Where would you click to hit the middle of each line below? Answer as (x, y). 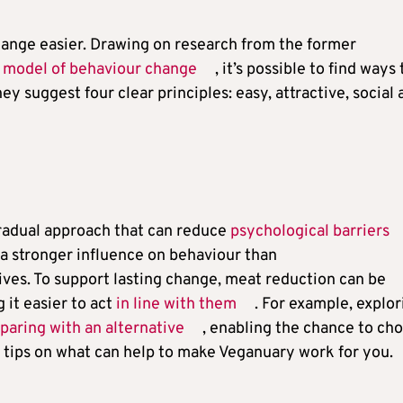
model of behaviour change (100, 69)
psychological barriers (310, 231)
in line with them (176, 304)
